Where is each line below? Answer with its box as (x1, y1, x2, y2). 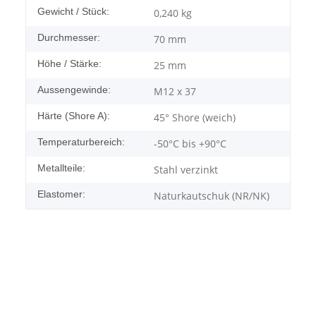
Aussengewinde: (37, 83, 111, 95)
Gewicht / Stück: (37, 5, 109, 17)
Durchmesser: (37, 31, 100, 43)
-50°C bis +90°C (154, 136, 226, 150)
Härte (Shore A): (37, 109, 110, 121)
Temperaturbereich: (37, 135, 125, 147)
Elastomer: (37, 188, 85, 200)
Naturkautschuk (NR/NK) (154, 188, 269, 202)
